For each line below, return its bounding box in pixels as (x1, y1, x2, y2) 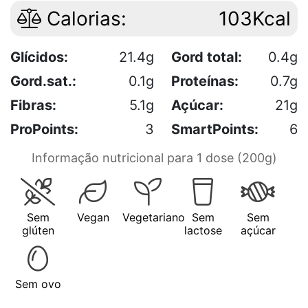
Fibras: (10, 96, 56, 113)
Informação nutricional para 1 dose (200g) (31, 150, 277, 165)
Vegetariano (122, 210, 185, 224)
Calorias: (41, 6, 126, 30)
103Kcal (219, 6, 291, 30)
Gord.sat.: (10, 72, 76, 89)
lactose (184, 223, 222, 237)
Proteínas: (171, 72, 239, 89)
